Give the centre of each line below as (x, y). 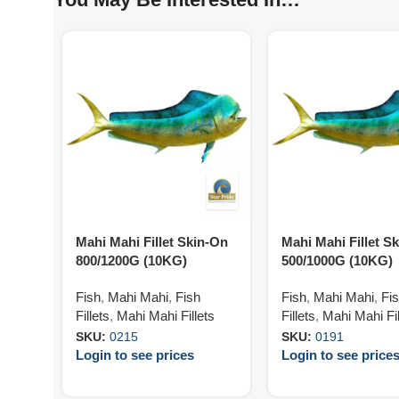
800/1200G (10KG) (131, 260)
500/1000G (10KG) (337, 260)
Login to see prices (135, 355)
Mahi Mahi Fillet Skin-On (152, 241)
